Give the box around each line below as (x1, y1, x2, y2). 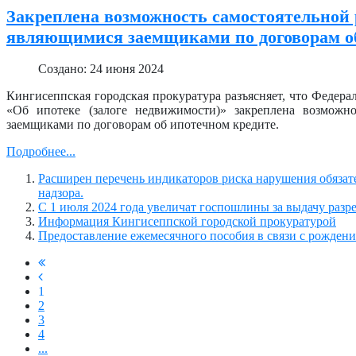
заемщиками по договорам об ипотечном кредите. (6, 118, 279, 132)
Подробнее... (6, 145, 75, 159)
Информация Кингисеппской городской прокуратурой (38, 215, 336, 229)
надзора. (38, 186, 83, 200)
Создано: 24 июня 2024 (38, 62, 164, 76)
